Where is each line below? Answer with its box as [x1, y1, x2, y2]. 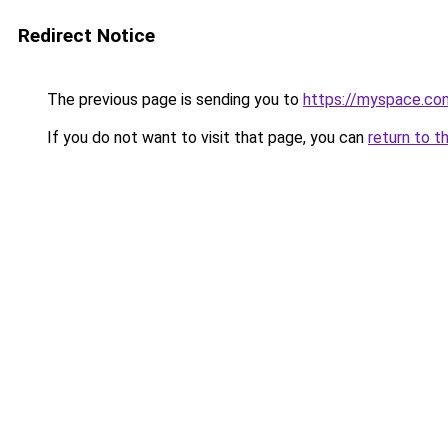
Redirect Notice [18, 24, 155, 47]
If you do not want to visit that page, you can [43, 128, 368, 147]
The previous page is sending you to [43, 90, 303, 109]
